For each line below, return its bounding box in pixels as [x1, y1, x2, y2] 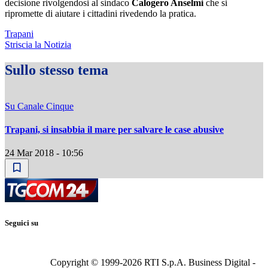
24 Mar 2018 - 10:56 [5, 148, 83, 159]
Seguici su [5, 218, 38, 227]
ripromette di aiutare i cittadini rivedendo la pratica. [5, 8, 196, 19]
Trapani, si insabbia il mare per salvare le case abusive [5, 124, 224, 135]
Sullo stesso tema [5, 62, 108, 78]
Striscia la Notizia [5, 39, 71, 50]
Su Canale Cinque [5, 100, 74, 111]
